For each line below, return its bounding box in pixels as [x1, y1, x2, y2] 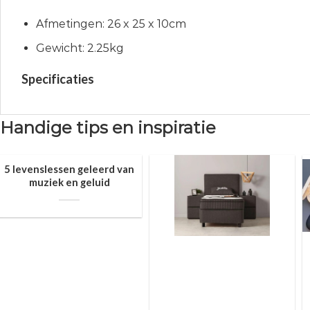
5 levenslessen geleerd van [4, 162, 135, 175]
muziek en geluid [28, 175, 110, 188]
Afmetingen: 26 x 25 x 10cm [35, 17, 186, 31]
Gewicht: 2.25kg [35, 41, 124, 55]
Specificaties [21, 71, 94, 86]
